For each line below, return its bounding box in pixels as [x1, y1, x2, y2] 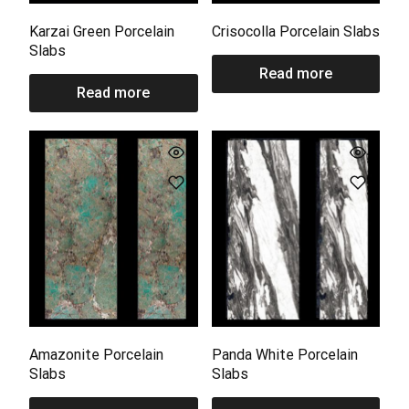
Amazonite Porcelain [29, 346, 164, 364]
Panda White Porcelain [211, 346, 358, 364]
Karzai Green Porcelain [29, 23, 175, 41]
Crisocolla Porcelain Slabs [211, 23, 380, 41]
